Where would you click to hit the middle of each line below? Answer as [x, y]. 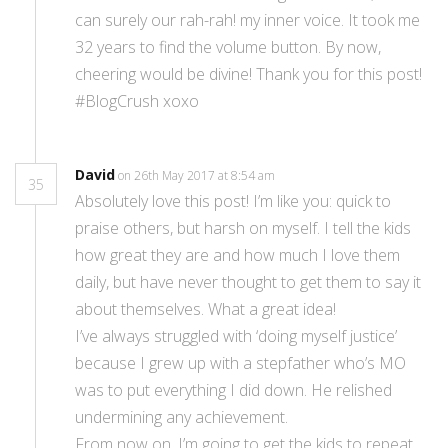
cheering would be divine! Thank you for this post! [248, 74]
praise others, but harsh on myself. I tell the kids [243, 228]
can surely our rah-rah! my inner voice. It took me [247, 20]
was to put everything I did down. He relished [233, 390]
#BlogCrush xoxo [137, 101]
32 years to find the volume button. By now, [228, 47]
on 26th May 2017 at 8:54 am [198, 176]
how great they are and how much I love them [237, 255]
